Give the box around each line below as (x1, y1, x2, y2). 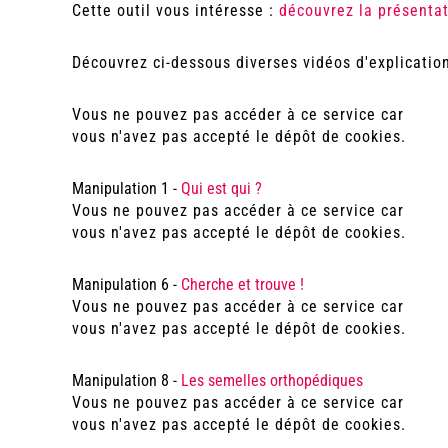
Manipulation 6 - (72, 275, 181, 294)
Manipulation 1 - (72, 179, 181, 198)
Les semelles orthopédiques (181, 371, 363, 390)
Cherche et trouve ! (181, 275, 304, 294)
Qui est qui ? (181, 179, 262, 198)
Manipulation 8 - (72, 371, 181, 390)
